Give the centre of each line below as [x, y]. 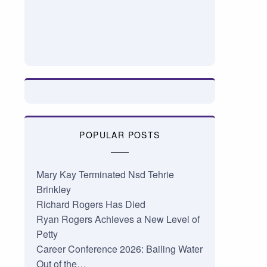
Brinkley [53, 190]
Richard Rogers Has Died [91, 204]
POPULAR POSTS [120, 135]
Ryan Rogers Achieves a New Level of [118, 219]
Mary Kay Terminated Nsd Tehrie [105, 175]
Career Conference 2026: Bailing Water [119, 249]
